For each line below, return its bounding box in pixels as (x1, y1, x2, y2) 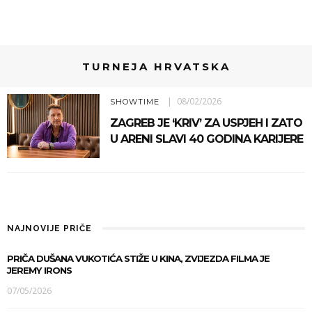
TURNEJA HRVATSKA (81, 60, 231, 73)
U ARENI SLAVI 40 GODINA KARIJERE (109, 132, 303, 146)
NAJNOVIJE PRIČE (7, 224, 92, 234)
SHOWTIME (109, 97, 159, 107)
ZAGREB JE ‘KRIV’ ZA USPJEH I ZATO (109, 116, 302, 130)
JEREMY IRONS (7, 265, 72, 276)
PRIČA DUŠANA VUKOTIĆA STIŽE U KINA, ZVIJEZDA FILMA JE (7, 253, 270, 265)
